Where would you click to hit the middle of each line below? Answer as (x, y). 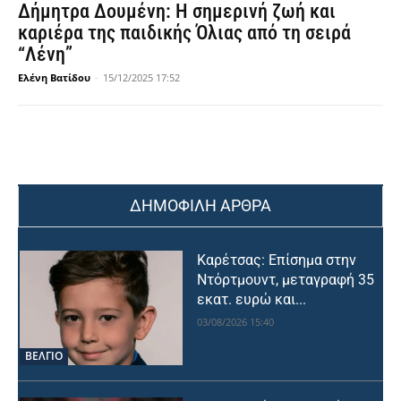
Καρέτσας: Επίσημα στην (276, 260)
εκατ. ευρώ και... (251, 300)
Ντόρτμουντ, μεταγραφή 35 (285, 280)
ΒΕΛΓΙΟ (44, 355)
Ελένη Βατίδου (54, 78)
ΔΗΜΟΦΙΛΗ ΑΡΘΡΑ (200, 206)
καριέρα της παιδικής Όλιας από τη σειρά (184, 33)
